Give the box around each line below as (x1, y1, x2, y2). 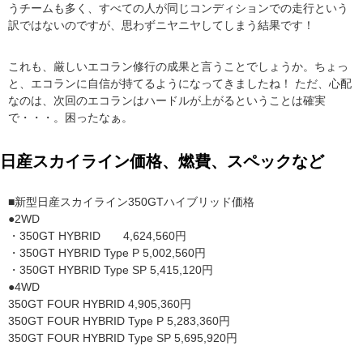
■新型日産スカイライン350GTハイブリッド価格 (8, 195, 254, 209)
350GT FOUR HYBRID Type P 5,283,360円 (8, 314, 230, 328)
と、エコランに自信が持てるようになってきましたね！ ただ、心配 (8, 77, 352, 91)
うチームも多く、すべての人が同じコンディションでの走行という (8, 2, 348, 15)
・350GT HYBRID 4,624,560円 (8, 229, 186, 243)
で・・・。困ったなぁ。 (8, 111, 133, 125)
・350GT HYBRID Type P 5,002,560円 (8, 246, 206, 260)
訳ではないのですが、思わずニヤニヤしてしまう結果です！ (8, 19, 314, 32)
